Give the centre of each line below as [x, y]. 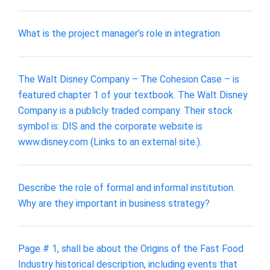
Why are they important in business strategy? [114, 203]
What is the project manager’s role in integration [119, 34]
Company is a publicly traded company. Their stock [125, 110]
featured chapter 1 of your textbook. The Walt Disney [133, 95]
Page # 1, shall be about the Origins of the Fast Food [131, 249]
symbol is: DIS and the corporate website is [110, 126]
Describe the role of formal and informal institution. [127, 187]
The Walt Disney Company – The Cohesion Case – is [129, 79]
